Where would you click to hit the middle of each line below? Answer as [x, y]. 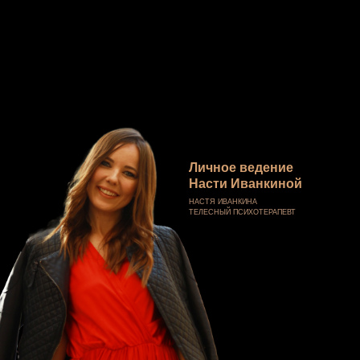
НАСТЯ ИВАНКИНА [223, 202]
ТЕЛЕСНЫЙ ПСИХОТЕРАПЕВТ [242, 212]
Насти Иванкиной [245, 184]
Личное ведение [241, 168]
